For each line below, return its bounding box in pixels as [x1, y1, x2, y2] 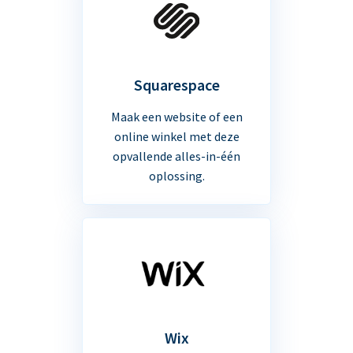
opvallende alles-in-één [113, 147, 240, 164]
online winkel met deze [113, 128, 240, 144]
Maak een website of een [110, 108, 243, 124]
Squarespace [133, 74, 220, 95]
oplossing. [148, 167, 205, 184]
